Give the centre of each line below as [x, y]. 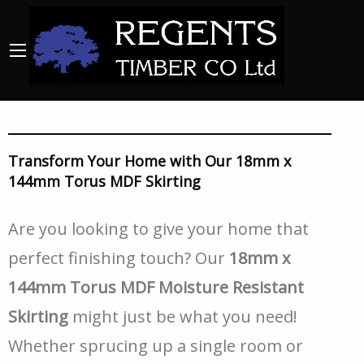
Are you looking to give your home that [158, 229]
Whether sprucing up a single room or [156, 346]
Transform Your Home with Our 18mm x [149, 161]
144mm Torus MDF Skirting [104, 181]
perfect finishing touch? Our [119, 258]
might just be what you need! [183, 316]
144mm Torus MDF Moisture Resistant [156, 287]
